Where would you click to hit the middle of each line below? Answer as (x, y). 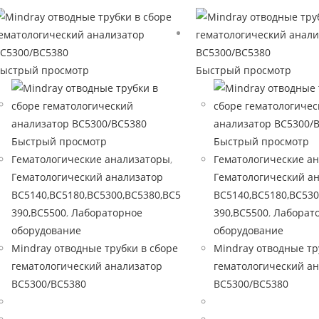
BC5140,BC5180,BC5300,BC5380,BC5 (96, 195)
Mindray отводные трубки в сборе (95, 248)
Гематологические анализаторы (91, 159)
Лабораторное (107, 213)
